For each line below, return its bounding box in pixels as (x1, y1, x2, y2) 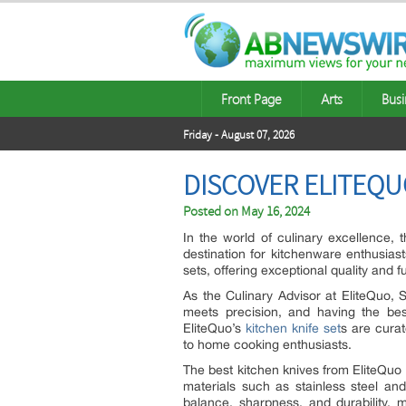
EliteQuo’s (183, 321, 246, 335)
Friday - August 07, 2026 (183, 128, 295, 142)
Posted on (183, 203, 241, 220)
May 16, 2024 (241, 203, 310, 220)
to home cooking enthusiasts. (183, 337, 352, 352)
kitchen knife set (246, 321, 341, 335)
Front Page (221, 90, 282, 108)
